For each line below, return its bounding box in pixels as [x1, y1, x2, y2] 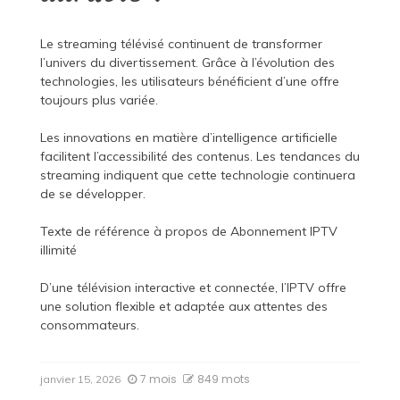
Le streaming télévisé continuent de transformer [39, 36, 322, 53]
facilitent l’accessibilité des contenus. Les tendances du [39, 148, 360, 165]
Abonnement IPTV [229, 223, 337, 240]
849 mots [196, 371, 250, 387]
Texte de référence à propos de [39, 223, 230, 240]
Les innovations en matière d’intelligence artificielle [39, 129, 337, 146]
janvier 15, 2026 [39, 372, 121, 387]
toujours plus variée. [39, 92, 158, 109]
